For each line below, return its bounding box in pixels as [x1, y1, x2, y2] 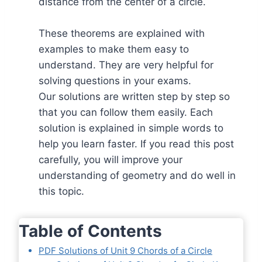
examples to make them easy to [39, 43, 189, 56]
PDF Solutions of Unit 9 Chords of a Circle [39, 245, 212, 257]
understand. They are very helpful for [39, 59, 213, 71]
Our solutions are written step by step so [39, 91, 230, 103]
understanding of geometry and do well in [39, 170, 236, 182]
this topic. [39, 185, 84, 198]
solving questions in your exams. [39, 75, 191, 87]
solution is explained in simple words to [39, 122, 223, 135]
